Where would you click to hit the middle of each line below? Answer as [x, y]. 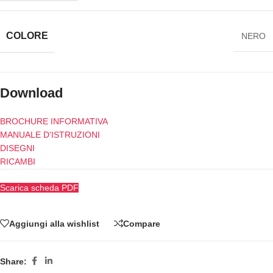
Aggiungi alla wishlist [54, 223]
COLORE [27, 36]
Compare [142, 223]
